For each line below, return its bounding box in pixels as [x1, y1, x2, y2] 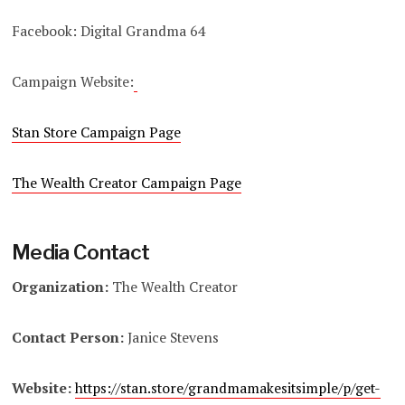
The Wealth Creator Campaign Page [12, 174, 242, 193]
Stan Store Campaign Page [12, 123, 182, 143]
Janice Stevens [124, 327, 220, 347]
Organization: [12, 277, 109, 297]
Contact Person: [12, 327, 125, 347]
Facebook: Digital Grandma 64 [12, 22, 205, 42]
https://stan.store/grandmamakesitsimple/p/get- [75, 378, 381, 398]
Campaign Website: [12, 72, 135, 92]
